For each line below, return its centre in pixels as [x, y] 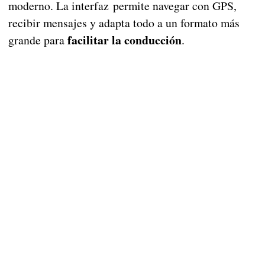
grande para [38, 40]
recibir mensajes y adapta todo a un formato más [124, 22]
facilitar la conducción [124, 40]
